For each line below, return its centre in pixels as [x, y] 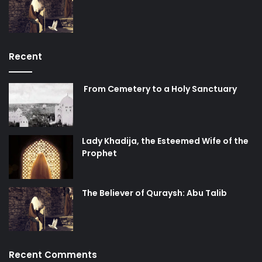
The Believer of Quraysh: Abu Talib [154, 193]
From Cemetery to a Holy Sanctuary [159, 89]
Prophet [99, 153]
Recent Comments [53, 254]
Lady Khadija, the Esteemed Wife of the [165, 141]
